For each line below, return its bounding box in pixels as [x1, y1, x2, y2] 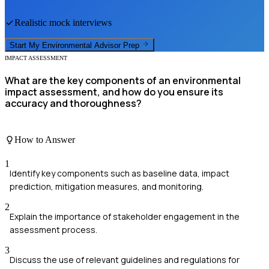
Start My [10, 40, 42, 50]
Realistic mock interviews [14, 17, 112, 28]
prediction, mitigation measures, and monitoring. [10, 180, 204, 192]
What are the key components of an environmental [5, 73, 241, 87]
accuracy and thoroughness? [5, 96, 142, 110]
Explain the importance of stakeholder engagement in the [10, 210, 240, 222]
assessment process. [10, 223, 97, 235]
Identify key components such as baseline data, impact [10, 167, 229, 179]
